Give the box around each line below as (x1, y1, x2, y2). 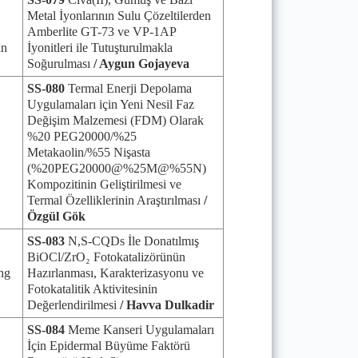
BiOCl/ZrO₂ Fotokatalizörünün (27, 250, 185, 264)
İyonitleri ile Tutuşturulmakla (27, 41, 173, 54)
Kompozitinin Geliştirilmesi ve (27, 177, 181, 191)
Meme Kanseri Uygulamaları (68, 323, 214, 336)
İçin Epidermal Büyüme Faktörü (27, 339, 190, 352)
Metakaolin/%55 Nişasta (27, 145, 150, 159)
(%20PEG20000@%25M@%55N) (27, 161, 206, 175)
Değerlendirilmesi (27, 298, 120, 312)
